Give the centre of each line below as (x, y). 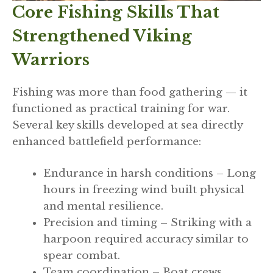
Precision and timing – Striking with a (147, 223)
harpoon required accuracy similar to (146, 239)
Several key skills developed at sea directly (127, 125)
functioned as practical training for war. (121, 108)
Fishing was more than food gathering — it (130, 92)
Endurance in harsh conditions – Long (150, 174)
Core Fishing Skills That (116, 12)
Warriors (51, 59)
